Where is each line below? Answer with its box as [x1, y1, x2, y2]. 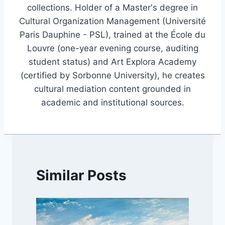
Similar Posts [36, 166, 127, 184]
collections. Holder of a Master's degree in [27, 3, 198, 13]
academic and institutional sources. [41, 97, 184, 108]
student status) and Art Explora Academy [29, 57, 196, 67]
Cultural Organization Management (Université [19, 16, 206, 27]
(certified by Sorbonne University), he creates [20, 70, 205, 81]
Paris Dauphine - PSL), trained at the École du [20, 30, 205, 40]
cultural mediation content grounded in [34, 84, 191, 94]
